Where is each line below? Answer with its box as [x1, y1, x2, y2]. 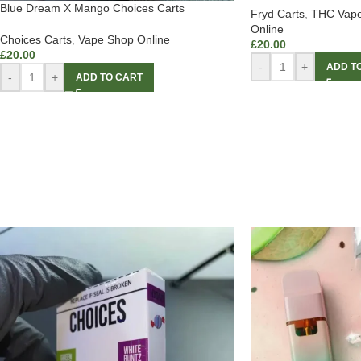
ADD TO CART [76, 72, 143, 84]
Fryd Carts [250, 7, 305, 21]
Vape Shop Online [78, 33, 170, 47]
